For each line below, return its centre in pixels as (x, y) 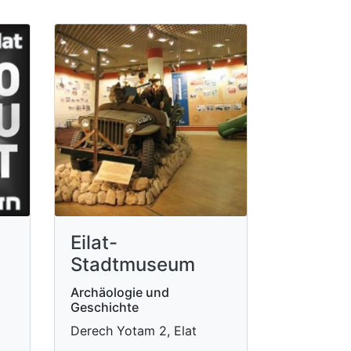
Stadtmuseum (132, 264)
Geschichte (104, 307)
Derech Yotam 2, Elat (133, 331)
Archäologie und (119, 292)
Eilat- (94, 242)
